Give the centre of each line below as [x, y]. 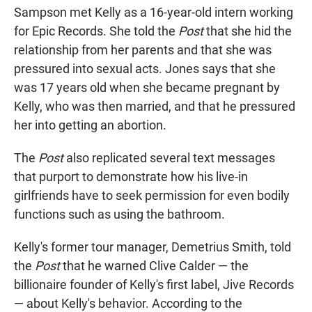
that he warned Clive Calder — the [156, 266]
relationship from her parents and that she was [143, 50]
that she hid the [249, 31]
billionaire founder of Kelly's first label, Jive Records [154, 285]
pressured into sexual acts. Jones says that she [145, 69]
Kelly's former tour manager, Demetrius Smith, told [153, 247]
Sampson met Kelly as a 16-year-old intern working [154, 13]
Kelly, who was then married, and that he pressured [155, 107]
